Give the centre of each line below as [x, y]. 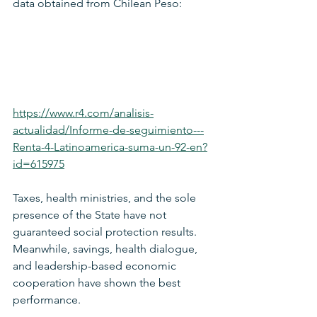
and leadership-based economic [96, 265]
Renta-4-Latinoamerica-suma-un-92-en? [110, 146]
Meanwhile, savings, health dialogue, [106, 248]
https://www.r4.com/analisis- [83, 113]
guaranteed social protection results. [106, 231]
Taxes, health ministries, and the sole [106, 197]
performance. [47, 299]
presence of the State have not [91, 214]
